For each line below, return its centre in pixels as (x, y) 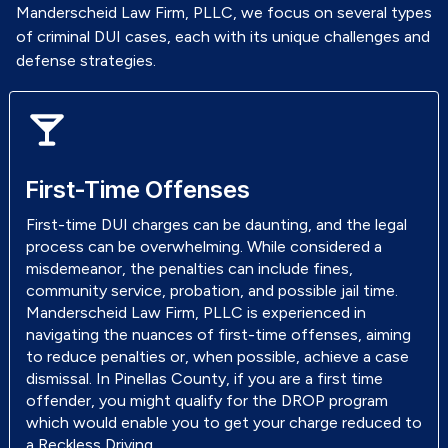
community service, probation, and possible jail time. (212, 290)
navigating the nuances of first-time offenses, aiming (218, 334)
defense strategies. (86, 60)
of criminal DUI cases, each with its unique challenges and (223, 36)
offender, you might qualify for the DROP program (207, 400)
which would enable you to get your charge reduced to (224, 422)
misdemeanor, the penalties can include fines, (189, 268)
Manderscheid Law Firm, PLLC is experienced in (196, 312)
